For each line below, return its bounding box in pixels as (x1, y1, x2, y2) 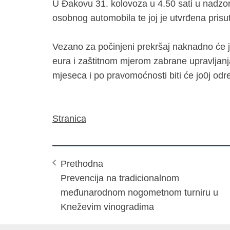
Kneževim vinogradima (61, 202, 154, 212)
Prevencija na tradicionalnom (61, 173, 179, 183)
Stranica (52, 113, 86, 124)
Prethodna (61, 159, 103, 169)
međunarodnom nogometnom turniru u (61, 187, 218, 198)
